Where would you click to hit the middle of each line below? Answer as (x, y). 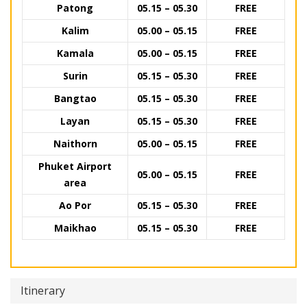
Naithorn (75, 144)
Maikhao (75, 228)
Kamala (75, 53)
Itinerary (43, 291)
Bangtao (75, 99)
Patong (75, 8)
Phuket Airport (75, 167)
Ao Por (75, 206)
